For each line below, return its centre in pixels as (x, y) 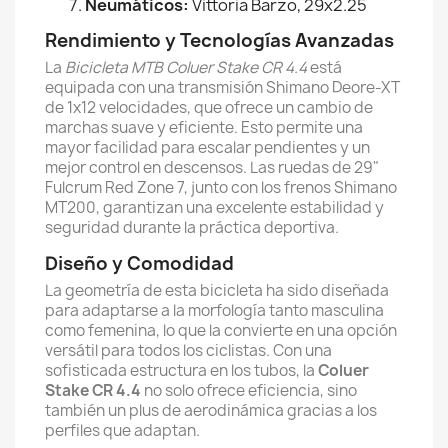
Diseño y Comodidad (139, 263)
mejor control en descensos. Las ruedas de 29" (212, 167)
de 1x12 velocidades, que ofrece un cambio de (209, 107)
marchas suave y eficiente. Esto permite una (204, 127)
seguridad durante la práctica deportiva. (192, 227)
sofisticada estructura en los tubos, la (181, 370)
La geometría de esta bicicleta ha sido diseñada (217, 290)
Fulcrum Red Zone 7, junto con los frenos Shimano (221, 187)
